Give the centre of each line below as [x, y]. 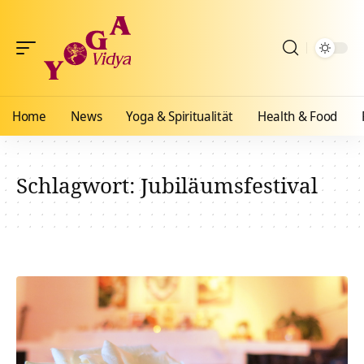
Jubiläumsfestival [229, 185]
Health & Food [297, 116]
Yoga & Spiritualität [180, 116]
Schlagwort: [78, 185]
